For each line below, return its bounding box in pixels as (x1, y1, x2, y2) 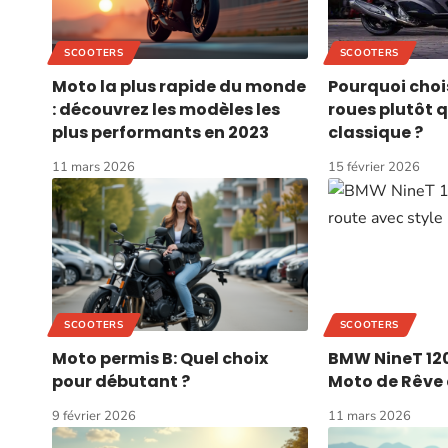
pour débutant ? (52, 370, 190, 394)
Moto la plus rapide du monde (52, 74, 306, 98)
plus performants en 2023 (52, 120, 269, 144)
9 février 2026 (52, 407, 136, 426)
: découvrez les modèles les (52, 97, 280, 121)
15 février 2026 (327, 157, 420, 176)
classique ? (327, 120, 423, 144)
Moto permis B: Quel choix (52, 347, 268, 371)
